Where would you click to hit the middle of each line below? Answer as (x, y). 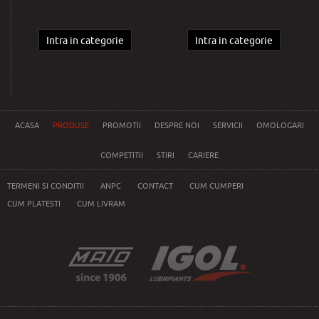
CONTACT (155, 185)
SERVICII (228, 125)
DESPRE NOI (177, 125)
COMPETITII (122, 155)
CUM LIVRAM (101, 203)
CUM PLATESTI (34, 203)
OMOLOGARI (280, 125)
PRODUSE (71, 125)
